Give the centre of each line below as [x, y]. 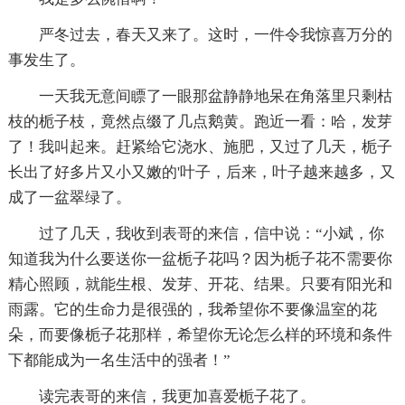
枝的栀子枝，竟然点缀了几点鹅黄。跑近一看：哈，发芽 [200, 121]
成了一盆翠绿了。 [69, 197]
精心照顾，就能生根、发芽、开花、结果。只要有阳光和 [200, 284]
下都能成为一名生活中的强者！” [119, 360]
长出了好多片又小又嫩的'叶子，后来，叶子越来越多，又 [201, 172]
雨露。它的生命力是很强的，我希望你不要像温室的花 [192, 309]
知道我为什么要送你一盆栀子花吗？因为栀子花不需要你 [200, 259]
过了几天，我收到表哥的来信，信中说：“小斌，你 [211, 233]
